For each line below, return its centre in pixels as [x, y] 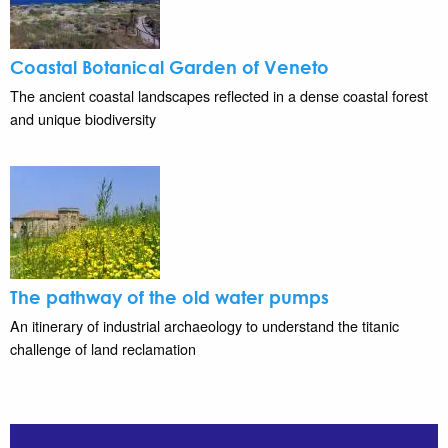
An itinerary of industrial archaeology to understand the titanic [204, 325]
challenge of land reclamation [103, 348]
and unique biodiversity [83, 118]
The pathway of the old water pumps [169, 296]
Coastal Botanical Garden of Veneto [169, 66]
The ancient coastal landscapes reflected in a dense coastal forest [219, 95]
